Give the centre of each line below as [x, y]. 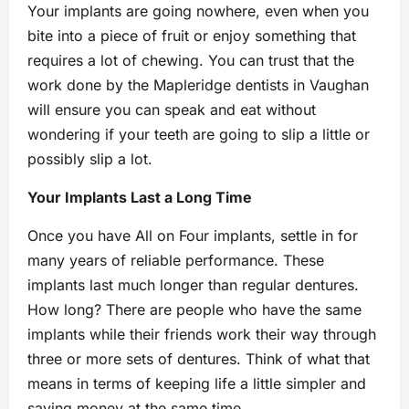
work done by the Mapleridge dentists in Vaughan [198, 85]
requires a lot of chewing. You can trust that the [191, 60]
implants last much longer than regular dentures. [193, 285]
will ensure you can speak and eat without [172, 110]
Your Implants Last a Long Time [140, 197]
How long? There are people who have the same [194, 309]
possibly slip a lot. [90, 159]
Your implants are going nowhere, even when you [198, 11]
